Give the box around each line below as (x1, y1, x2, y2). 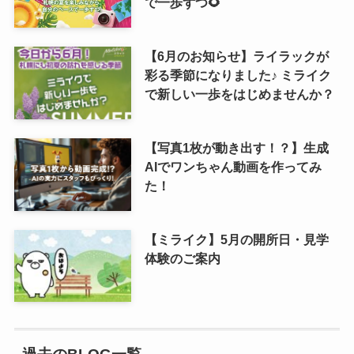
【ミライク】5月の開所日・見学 (144, 232, 329, 247)
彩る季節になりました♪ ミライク (144, 68, 331, 82)
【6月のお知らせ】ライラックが (144, 49, 329, 63)
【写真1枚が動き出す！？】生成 (144, 140, 329, 155)
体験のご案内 (144, 250, 220, 265)
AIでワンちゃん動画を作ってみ (144, 159, 322, 174)
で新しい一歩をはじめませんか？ (144, 87, 334, 101)
